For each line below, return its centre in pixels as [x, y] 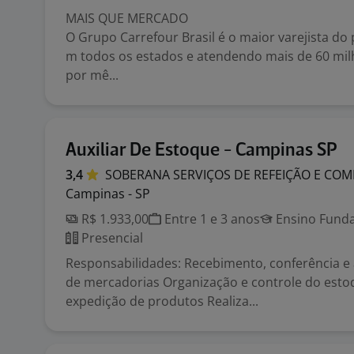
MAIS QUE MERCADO [128, 18]
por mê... [92, 75]
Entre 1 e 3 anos [211, 219]
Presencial [111, 238]
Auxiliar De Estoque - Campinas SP [201, 151]
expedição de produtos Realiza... [162, 301]
